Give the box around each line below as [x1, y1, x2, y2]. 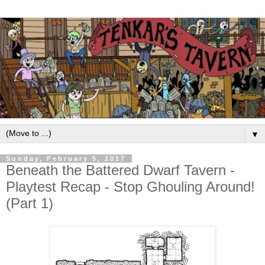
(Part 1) [6, 195, 53, 212]
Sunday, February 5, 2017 [6, 155, 126, 163]
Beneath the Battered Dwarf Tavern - [6, 162, 235, 179]
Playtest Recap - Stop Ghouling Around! [6, 179, 255, 195]
